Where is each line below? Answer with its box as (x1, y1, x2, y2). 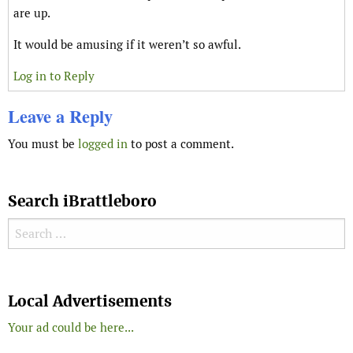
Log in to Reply (13, 69, 95, 84)
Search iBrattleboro (8, 191, 157, 212)
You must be (8, 136, 78, 152)
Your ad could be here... (8, 320, 134, 336)
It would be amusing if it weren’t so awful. (13, 37, 241, 53)
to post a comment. (128, 136, 234, 152)
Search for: (8, 221, 68, 238)
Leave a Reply (8, 103, 113, 130)
